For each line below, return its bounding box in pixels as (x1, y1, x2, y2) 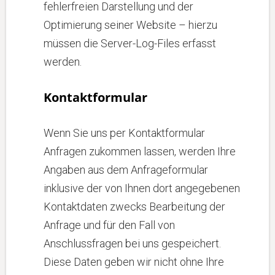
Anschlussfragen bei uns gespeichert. (44, 237, 221, 250)
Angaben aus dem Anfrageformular (44, 163, 208, 176)
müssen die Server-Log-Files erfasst (44, 37, 216, 50)
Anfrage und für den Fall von (44, 219, 175, 231)
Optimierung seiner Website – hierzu (44, 18, 217, 31)
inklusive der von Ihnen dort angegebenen (44, 182, 240, 195)
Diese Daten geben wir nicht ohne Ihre (44, 255, 224, 268)
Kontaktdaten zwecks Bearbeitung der (44, 200, 225, 213)
